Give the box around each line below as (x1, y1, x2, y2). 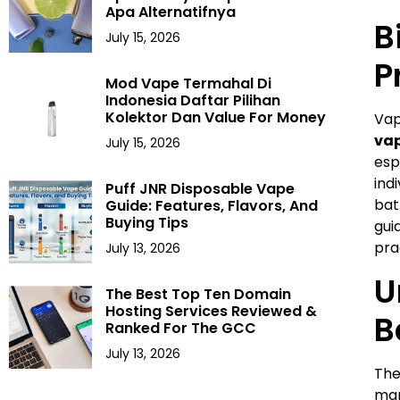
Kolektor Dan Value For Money (105, 107, 327, 129)
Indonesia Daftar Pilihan (105, 90, 281, 112)
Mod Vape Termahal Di (105, 73, 272, 95)
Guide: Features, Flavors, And (105, 196, 319, 217)
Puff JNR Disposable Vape (105, 179, 296, 200)
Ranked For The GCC (105, 318, 257, 339)
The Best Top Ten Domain (105, 284, 292, 305)
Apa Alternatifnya (105, 2, 237, 23)
